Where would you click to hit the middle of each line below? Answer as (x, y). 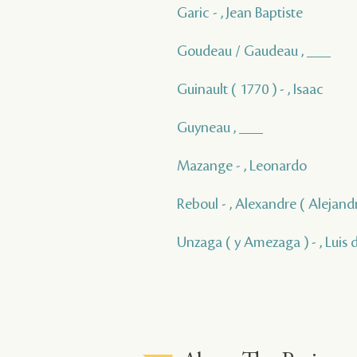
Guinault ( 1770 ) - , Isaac (250, 89)
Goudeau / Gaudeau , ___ (254, 51)
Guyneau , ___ (220, 127)
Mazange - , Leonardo (242, 165)
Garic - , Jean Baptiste (240, 12)
